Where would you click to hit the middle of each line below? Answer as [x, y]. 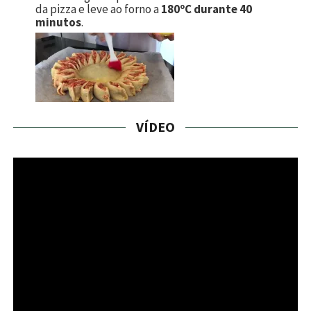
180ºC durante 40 [207, 9]
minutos [58, 23]
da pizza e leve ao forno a [98, 9]
